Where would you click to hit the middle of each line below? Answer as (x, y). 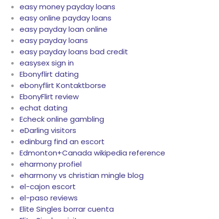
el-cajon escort (48, 187)
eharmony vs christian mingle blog (82, 175)
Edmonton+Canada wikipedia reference (92, 153)
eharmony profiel (51, 164)
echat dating (44, 108)
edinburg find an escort (62, 142)
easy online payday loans (66, 18)
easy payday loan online (64, 29)
